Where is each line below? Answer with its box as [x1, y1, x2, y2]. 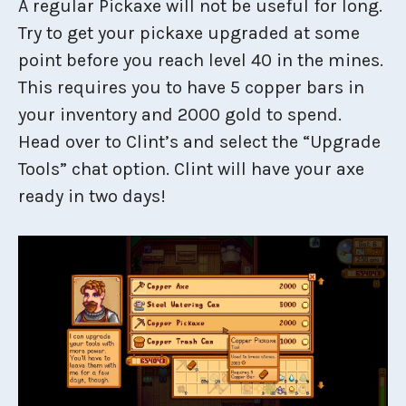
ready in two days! [18, 185, 166, 207]
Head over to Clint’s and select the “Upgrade [18, 130, 381, 152]
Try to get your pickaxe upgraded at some [18, 22, 360, 43]
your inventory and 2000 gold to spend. [18, 103, 342, 125]
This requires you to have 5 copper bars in [18, 76, 364, 98]
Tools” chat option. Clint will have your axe [18, 158, 364, 179]
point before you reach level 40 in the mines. [18, 49, 383, 71]
